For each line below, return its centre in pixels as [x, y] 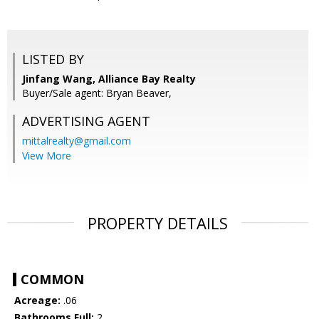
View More [47, 156]
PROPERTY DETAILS [158, 223]
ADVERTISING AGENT [86, 121]
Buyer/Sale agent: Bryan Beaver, [97, 93]
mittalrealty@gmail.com [77, 141]
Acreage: [37, 300]
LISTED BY [53, 59]
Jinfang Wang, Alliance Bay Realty [109, 79]
